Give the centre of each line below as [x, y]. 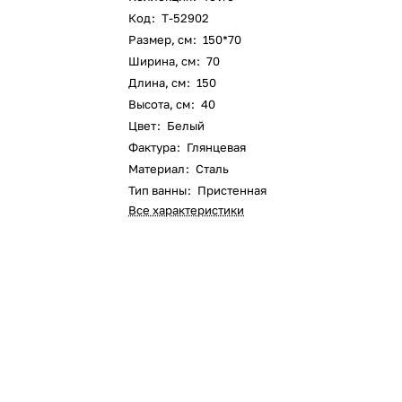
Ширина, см [162, 61]
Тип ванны [158, 190]
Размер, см [161, 39]
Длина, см [157, 83]
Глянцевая [217, 147]
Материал [157, 169]
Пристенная [232, 190]
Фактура [153, 147]
